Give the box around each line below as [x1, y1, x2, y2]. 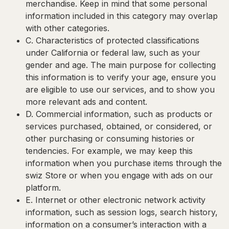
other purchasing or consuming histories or [26, 133, 195, 144]
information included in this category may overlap [26, 11, 218, 21]
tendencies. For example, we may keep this [26, 146, 193, 156]
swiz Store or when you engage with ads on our [26, 170, 213, 181]
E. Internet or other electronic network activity [26, 195, 205, 205]
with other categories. [26, 23, 109, 34]
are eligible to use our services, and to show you [26, 84, 215, 95]
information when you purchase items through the [26, 158, 222, 169]
